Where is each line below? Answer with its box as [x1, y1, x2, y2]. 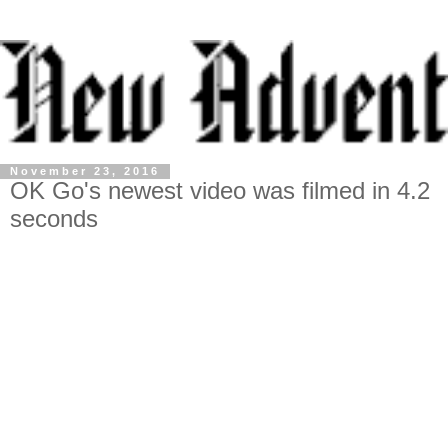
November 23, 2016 [10, 165, 160, 178]
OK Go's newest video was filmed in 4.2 [10, 177, 430, 205]
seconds [10, 205, 98, 233]
